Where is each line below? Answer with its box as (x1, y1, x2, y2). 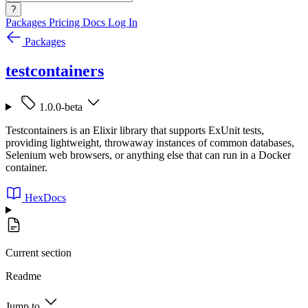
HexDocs (25, 191, 66, 203)
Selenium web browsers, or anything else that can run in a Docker (5, 148, 291, 161)
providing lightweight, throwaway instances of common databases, (5, 136, 294, 148)
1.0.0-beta (38, 100, 82, 113)
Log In (108, 16, 137, 28)
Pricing (49, 16, 82, 28)
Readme (5, 269, 41, 282)
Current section (5, 246, 71, 258)
